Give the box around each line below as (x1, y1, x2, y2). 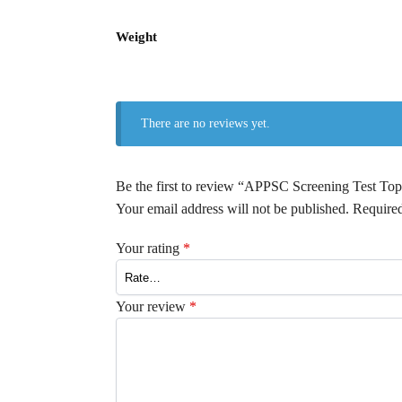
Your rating (115, 240, 183, 257)
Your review (115, 299, 189, 315)
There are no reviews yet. (141, 117, 271, 130)
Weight (116, 30, 157, 44)
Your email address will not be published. (115, 201, 349, 216)
